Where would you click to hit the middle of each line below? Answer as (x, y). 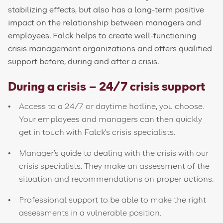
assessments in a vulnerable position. (90, 213)
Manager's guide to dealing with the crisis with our (114, 153)
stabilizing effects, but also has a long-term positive (106, 10)
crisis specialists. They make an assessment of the (114, 166)
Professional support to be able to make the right (113, 200)
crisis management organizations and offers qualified (110, 49)
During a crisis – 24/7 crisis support (107, 87)
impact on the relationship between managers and (105, 23)
